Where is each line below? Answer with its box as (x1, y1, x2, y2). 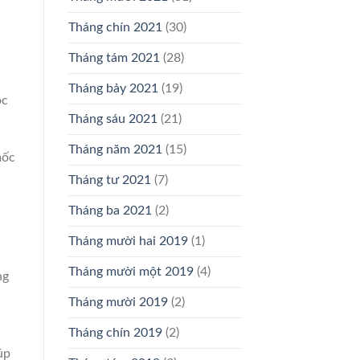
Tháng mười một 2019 (67, 265, 194, 279)
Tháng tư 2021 (67, 174, 151, 187)
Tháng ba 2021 (67, 204, 152, 218)
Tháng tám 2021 (67, 51, 160, 65)
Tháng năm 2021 (67, 143, 162, 157)
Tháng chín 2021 (67, 21, 162, 35)
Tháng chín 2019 (67, 326, 162, 340)
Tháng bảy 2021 (67, 82, 158, 96)
